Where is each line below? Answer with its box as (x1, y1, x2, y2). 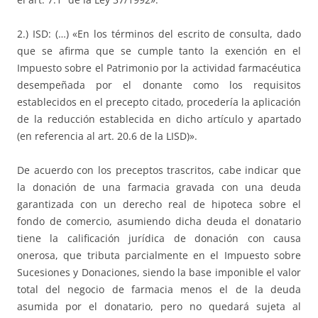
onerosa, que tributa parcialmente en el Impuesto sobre (17, 248, 301, 263)
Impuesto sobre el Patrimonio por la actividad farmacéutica (17, 61, 301, 75)
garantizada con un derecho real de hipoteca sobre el (17, 197, 301, 212)
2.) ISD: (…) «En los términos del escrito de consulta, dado (17, 27, 301, 41)
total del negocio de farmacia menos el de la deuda (17, 283, 301, 297)
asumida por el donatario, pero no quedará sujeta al (17, 300, 301, 314)
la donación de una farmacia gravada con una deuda (17, 180, 301, 194)
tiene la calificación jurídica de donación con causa (17, 231, 301, 246)
